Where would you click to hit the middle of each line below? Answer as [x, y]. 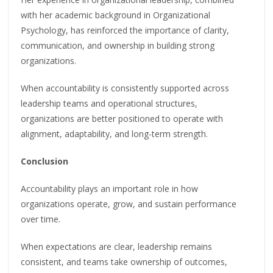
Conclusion [45, 161]
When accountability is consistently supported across [125, 88]
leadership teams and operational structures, [109, 104]
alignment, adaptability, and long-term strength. [115, 134]
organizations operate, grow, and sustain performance [129, 204]
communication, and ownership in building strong [118, 46]
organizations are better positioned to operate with [122, 119]
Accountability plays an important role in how [110, 189]
